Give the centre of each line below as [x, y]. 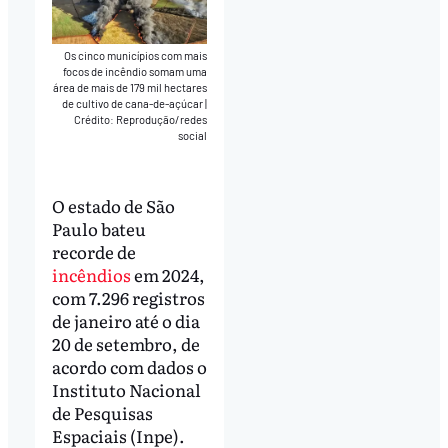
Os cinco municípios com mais [136, 55]
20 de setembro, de [125, 344]
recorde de [93, 252]
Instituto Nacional [126, 390]
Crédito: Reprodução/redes [141, 119]
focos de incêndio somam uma [135, 71]
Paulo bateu [98, 229]
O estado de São [113, 206]
